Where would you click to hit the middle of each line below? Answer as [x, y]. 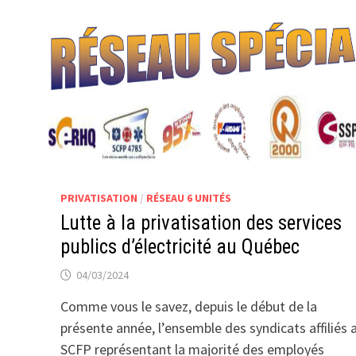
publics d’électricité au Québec [180, 247]
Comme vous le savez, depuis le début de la [188, 306]
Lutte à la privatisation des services [201, 223]
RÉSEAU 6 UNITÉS [188, 198]
